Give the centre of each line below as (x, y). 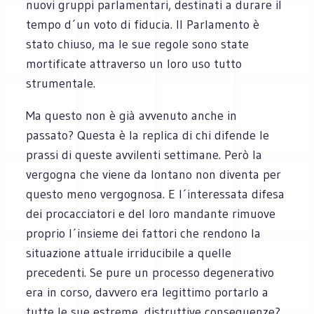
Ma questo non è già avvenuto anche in (132, 115)
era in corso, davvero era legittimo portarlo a (148, 292)
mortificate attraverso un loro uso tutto (134, 63)
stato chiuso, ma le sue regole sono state (138, 44)
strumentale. (61, 83)
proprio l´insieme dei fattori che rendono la (144, 233)
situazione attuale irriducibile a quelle (129, 253)
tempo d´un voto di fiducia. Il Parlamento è (143, 24)
